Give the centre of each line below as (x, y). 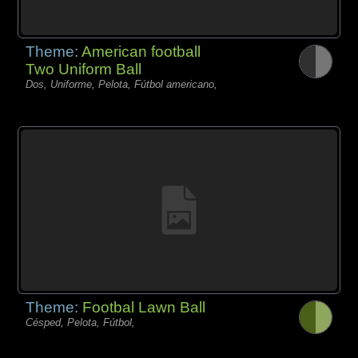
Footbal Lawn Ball (144, 307)
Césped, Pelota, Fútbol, (81, 322)
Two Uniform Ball (84, 69)
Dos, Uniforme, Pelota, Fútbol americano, (122, 84)
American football (141, 51)
